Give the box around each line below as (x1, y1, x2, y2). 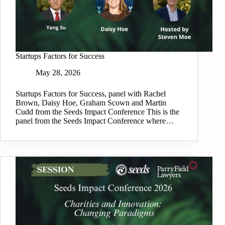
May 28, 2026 (36, 68, 80, 77)
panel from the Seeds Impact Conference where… (16, 117, 174, 126)
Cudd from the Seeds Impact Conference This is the (16, 107, 179, 117)
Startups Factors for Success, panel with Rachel (16, 89, 166, 98)
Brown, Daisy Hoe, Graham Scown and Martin (16, 98, 166, 107)
